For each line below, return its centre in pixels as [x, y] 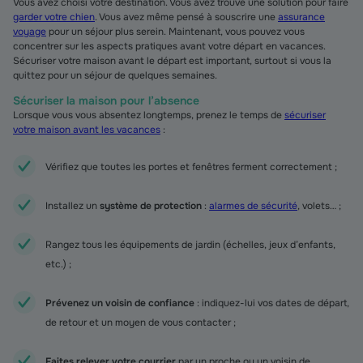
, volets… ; [319, 206]
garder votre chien [54, 17]
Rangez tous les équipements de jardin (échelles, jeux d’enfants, [190, 245]
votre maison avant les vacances [87, 130]
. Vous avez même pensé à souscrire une [186, 17]
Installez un [73, 206]
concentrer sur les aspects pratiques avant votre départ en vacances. [169, 46]
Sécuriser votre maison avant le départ [100, 61]
